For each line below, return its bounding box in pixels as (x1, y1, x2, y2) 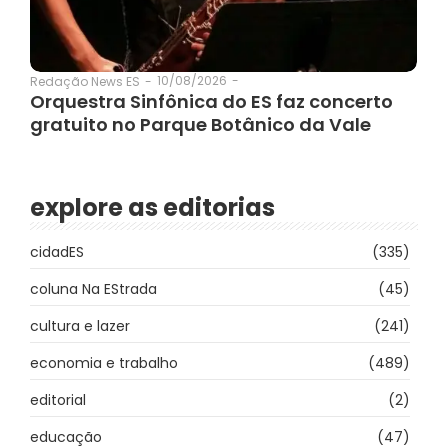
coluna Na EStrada (30, 279, 157, 300)
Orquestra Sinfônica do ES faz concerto (30, 89, 393, 115)
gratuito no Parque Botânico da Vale (30, 112, 371, 138)
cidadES (30, 242, 84, 263)
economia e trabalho (30, 353, 178, 374)
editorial (30, 390, 86, 411)
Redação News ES (30, 72, 140, 90)
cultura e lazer (30, 316, 130, 337)
